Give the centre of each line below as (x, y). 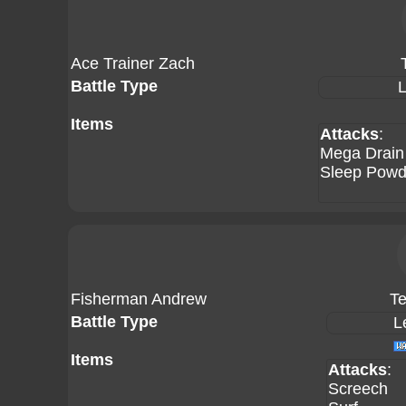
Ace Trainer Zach (133, 63)
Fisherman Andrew (139, 299)
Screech (358, 389)
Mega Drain (362, 153)
